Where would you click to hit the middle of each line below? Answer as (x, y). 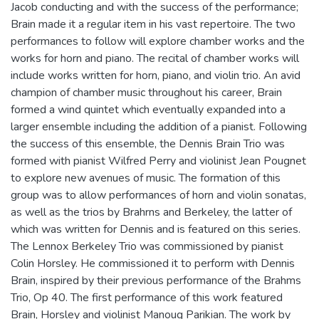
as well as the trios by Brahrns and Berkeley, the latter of (151, 212)
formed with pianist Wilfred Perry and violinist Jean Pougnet (158, 161)
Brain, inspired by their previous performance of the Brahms (156, 280)
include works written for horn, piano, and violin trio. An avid (156, 75)
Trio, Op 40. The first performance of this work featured (147, 297)
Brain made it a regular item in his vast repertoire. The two (153, 24)
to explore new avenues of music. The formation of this (146, 178)
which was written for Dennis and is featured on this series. (156, 229)
